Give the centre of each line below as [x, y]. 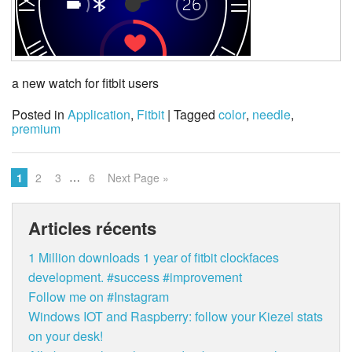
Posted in [40, 115]
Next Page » [139, 178]
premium [36, 129]
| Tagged [193, 115]
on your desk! [66, 336]
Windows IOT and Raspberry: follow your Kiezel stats [176, 317]
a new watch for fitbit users [85, 83]
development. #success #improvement [135, 277]
